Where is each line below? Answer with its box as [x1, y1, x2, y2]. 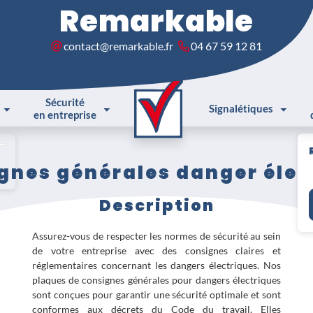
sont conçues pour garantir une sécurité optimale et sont [32, 289, 281, 300]
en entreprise [34, 108, 97, 121]
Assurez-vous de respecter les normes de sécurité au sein [32, 230, 281, 242]
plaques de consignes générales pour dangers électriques [32, 274, 281, 286]
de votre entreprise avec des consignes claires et [32, 245, 281, 256]
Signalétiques [208, 102, 273, 115]
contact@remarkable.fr [64, 39, 173, 52]
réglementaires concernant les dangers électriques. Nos [32, 259, 281, 271]
